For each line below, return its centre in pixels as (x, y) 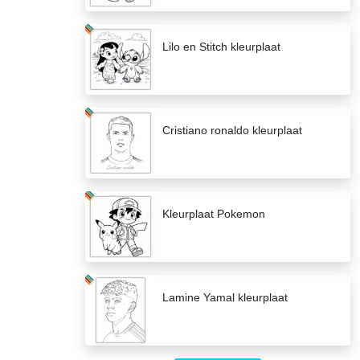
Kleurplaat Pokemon (214, 214)
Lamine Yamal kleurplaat (225, 298)
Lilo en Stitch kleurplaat (221, 47)
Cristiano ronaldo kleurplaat (232, 131)
